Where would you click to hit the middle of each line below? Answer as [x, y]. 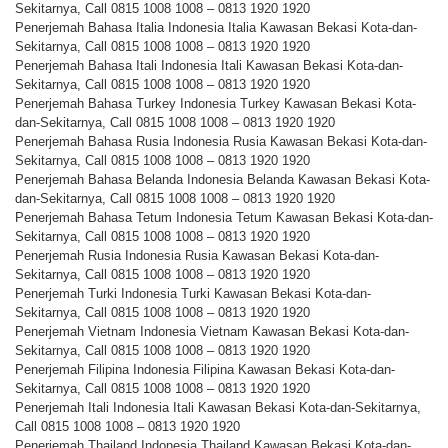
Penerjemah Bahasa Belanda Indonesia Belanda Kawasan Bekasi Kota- [222, 180]
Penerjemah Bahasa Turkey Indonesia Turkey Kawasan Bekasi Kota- [215, 104]
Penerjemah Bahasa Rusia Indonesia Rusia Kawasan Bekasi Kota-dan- [221, 142]
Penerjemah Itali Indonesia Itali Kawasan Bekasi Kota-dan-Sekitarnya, [218, 408]
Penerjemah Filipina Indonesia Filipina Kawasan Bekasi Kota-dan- [205, 370]
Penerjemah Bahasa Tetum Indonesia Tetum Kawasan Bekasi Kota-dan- [224, 218]
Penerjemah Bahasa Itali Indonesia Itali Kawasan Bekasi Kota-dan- [209, 66]
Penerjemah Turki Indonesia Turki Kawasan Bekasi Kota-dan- [193, 294]
